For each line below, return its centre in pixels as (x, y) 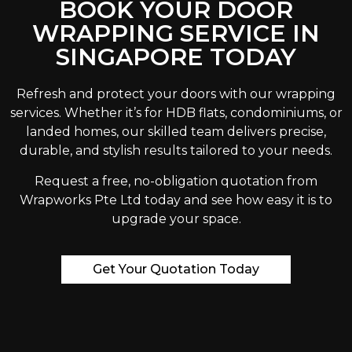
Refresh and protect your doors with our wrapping (176, 94)
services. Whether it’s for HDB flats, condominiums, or (176, 113)
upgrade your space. (176, 218)
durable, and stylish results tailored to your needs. (176, 151)
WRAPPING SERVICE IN (176, 34)
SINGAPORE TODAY (176, 57)
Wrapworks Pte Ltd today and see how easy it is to (176, 200)
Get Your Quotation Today (176, 269)
